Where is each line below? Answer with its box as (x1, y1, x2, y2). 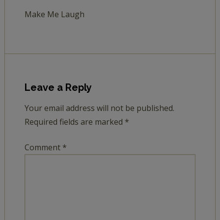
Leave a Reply (24, 82, 92, 93)
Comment (24, 142, 62, 153)
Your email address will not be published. (24, 103, 174, 113)
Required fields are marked (24, 116, 125, 127)
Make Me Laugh (24, 9, 84, 20)
